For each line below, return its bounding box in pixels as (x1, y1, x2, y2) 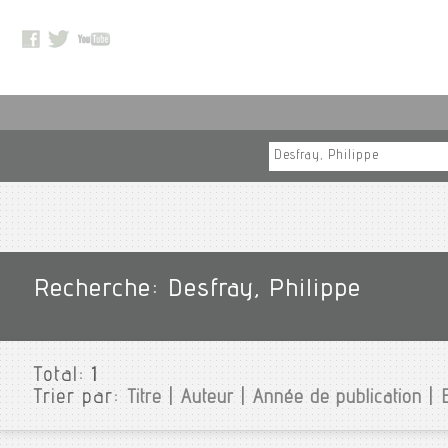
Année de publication (252, 390, 422, 408)
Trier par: (33, 390, 127, 408)
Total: (33, 368, 92, 386)
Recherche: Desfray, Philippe (33, 279, 361, 303)
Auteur (180, 390, 234, 408)
